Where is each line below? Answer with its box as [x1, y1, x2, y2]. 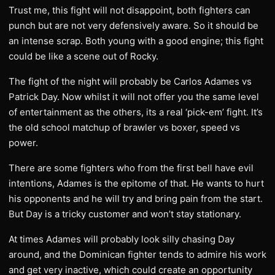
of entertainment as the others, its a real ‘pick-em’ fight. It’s [9, 106, 263, 118]
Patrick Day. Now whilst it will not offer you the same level [9, 91, 259, 103]
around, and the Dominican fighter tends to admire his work [9, 249, 266, 260]
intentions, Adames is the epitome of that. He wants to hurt [9, 177, 264, 189]
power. [9, 137, 38, 149]
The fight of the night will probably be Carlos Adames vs [9, 76, 252, 87]
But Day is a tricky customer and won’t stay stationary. [9, 208, 241, 220]
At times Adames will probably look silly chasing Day [9, 233, 234, 245]
